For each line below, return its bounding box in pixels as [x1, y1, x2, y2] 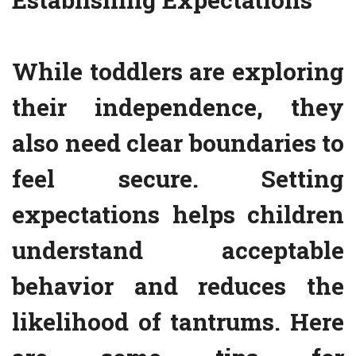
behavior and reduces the [12, 270, 344, 302]
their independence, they [12, 91, 344, 123]
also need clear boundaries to [12, 127, 344, 159]
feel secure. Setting [12, 163, 344, 195]
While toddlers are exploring [12, 56, 344, 87]
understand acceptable [12, 234, 344, 266]
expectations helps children [12, 199, 344, 230]
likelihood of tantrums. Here [12, 306, 344, 338]
